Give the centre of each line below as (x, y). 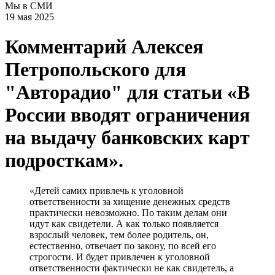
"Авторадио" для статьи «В (127, 92)
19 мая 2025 (29, 17)
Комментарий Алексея (104, 47)
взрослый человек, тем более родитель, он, (119, 234)
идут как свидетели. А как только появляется (124, 223)
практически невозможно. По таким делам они (128, 212)
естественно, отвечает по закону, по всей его (123, 246)
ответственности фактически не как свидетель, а (132, 268)
